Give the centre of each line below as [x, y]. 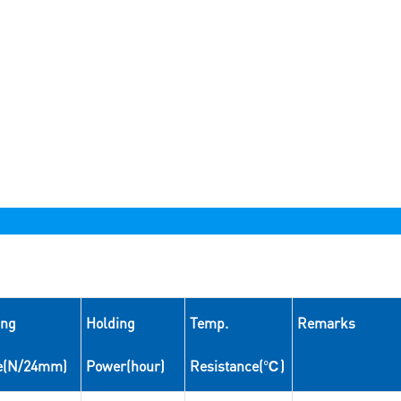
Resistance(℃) [237, 366]
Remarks [326, 323]
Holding [110, 323]
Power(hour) [125, 366]
